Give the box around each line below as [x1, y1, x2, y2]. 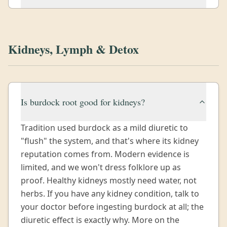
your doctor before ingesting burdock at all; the [21, 201, 204, 212]
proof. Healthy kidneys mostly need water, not [21, 175, 197, 186]
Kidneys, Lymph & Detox [8, 40, 139, 58]
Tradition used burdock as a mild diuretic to [21, 122, 188, 133]
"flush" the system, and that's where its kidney [21, 135, 199, 146]
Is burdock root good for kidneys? [21, 96, 145, 108]
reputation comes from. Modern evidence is [21, 148, 190, 160]
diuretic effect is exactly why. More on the [21, 214, 179, 225]
